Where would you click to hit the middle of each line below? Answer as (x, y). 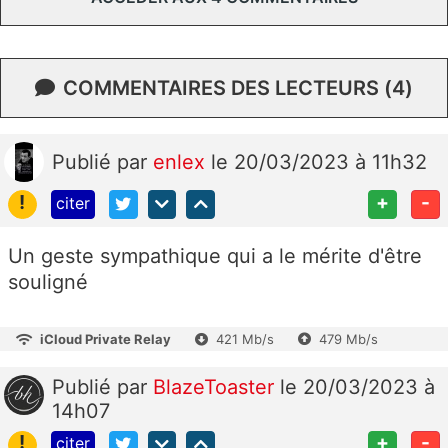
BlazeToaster (216, 386)
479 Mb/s (348, 338)
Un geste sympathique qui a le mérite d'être (215, 255)
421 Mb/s (245, 338)
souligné (48, 281)
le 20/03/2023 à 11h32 (319, 161)
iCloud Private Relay (105, 338)
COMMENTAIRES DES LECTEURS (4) (238, 87)
